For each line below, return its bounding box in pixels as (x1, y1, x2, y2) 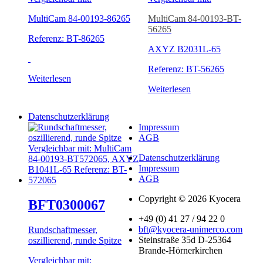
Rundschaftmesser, (28, 225, 97, 235)
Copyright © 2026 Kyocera (139, 194, 241, 204)
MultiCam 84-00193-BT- (147, 13, 241, 23)
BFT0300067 (28, 197, 105, 213)
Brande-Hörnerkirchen (139, 245, 223, 256)
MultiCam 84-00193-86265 (28, 13, 130, 23)
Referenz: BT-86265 (28, 33, 104, 43)
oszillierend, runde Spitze (28, 235, 122, 246)
